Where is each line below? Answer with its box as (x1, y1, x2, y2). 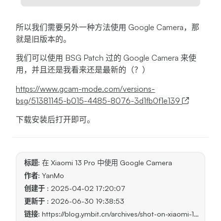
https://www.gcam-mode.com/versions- (16, 83, 155, 94)
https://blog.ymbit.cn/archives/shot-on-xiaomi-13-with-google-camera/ (40, 209, 194, 219)
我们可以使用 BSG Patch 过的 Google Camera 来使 (16, 53, 197, 63)
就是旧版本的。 (16, 34, 72, 44)
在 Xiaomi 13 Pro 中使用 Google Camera (40, 158, 173, 167)
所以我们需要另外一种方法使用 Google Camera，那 (16, 22, 200, 32)
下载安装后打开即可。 (16, 114, 95, 124)
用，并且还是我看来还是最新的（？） (16, 65, 150, 75)
